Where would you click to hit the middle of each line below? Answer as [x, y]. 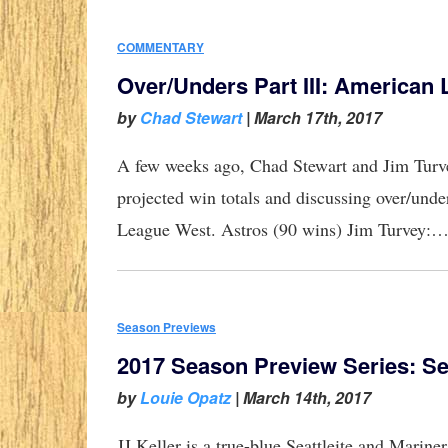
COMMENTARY [160, 47]
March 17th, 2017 [318, 118]
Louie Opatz [185, 398]
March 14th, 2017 [307, 398]
